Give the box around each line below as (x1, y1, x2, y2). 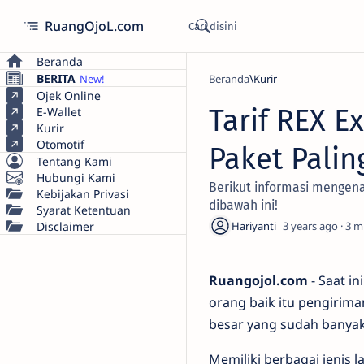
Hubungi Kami (37, 169, 115, 185)
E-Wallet (37, 103, 81, 119)
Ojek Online (37, 87, 101, 103)
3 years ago (283, 219, 338, 233)
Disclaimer (37, 218, 94, 234)
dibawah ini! (209, 197, 278, 213)
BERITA (37, 70, 76, 86)
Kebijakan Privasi (37, 185, 129, 201)
